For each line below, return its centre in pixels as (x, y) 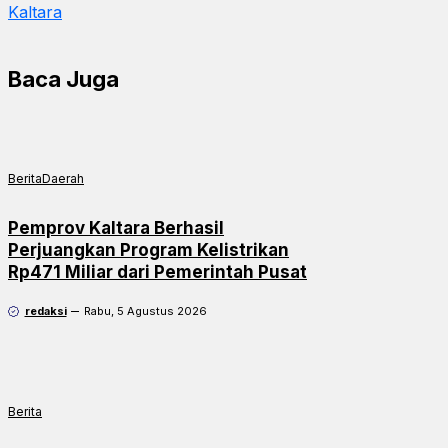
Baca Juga (63, 78)
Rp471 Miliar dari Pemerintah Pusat (157, 271)
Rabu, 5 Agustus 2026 (145, 310)
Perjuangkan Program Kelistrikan (148, 249)
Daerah (63, 178)
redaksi (45, 310)
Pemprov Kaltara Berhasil (116, 227)
